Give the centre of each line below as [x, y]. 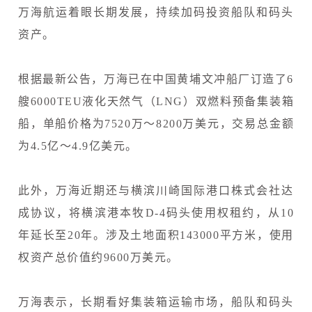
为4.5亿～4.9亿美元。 [78, 146]
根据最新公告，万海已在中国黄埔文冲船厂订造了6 [156, 79]
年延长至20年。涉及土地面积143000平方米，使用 [156, 235]
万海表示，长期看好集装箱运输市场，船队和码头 [156, 302]
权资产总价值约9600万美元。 [99, 257]
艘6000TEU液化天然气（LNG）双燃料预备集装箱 [156, 101]
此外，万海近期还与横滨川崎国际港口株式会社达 [156, 190]
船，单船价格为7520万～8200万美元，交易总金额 [156, 123]
